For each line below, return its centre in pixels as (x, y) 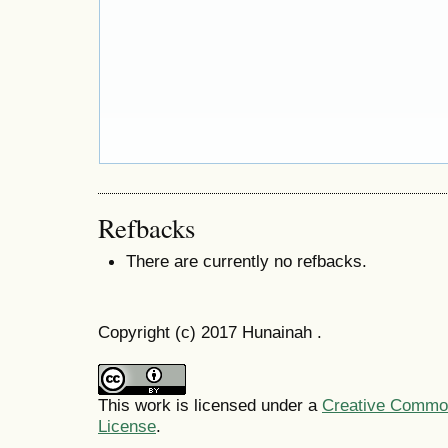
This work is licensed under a (210, 405)
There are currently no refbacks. (246, 261)
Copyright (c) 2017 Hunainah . (210, 332)
